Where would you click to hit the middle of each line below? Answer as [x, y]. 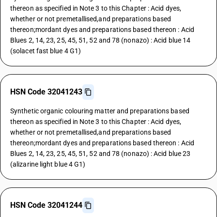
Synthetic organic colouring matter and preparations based [100, 111]
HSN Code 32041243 [46, 92]
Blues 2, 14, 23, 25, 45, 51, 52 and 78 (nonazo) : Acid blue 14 [101, 40]
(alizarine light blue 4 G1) [48, 164]
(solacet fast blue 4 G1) [46, 51]
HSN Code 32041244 [46, 205]
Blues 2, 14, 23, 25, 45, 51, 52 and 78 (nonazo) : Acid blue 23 [101, 154]
